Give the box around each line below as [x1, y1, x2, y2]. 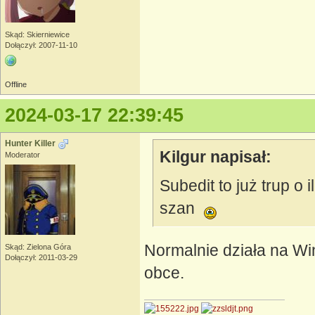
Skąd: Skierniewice [5, 30, 70, 39]
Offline [5, 79, 27, 89]
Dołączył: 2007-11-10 [5, 41, 77, 50]
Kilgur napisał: [160, 148, 271, 166]
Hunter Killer [5, 138, 56, 148]
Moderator [5, 150, 40, 159]
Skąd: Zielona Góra [5, 242, 71, 251]
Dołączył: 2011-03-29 [5, 252, 77, 262]
